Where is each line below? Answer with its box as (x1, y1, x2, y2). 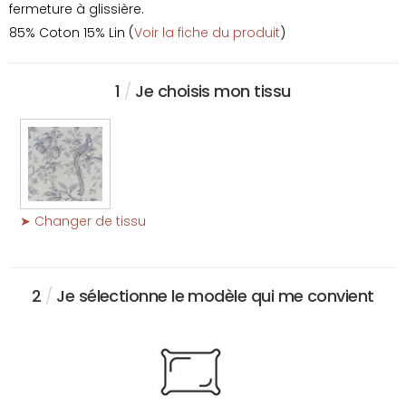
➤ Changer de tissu (20, 212, 146, 231)
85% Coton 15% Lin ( (9, 24, 134, 43)
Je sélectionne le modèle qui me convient (52, 285, 374, 308)
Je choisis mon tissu (130, 80, 291, 103)
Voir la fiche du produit (134, 24, 280, 43)
